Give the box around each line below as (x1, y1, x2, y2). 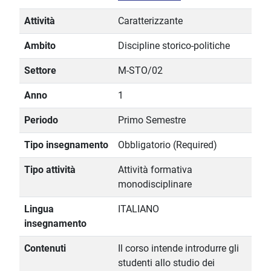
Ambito (24, 40, 56, 52)
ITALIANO (118, 203, 159, 215)
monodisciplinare (118, 178, 192, 191)
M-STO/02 (118, 65, 163, 77)
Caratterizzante (118, 15, 183, 27)
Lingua (24, 203, 54, 215)
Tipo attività (24, 164, 76, 176)
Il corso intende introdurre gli (118, 243, 239, 255)
